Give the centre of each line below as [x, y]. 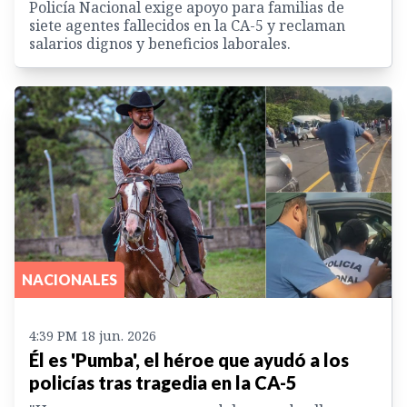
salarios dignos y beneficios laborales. [160, 43]
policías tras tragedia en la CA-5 [163, 383]
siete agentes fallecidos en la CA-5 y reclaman [187, 25]
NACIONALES [69, 280]
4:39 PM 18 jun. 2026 [93, 336]
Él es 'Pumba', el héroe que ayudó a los [189, 360]
